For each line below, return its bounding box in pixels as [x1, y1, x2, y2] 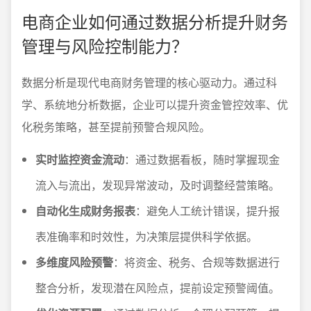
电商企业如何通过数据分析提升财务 [22, 9, 288, 33]
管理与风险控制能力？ [22, 33, 188, 58]
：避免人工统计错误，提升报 [135, 203, 280, 219]
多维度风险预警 [35, 254, 113, 270]
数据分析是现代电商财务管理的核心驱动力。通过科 [22, 74, 277, 90]
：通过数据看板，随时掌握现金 [124, 151, 280, 167]
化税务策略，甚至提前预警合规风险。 [22, 119, 210, 135]
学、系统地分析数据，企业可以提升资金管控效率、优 [22, 96, 288, 112]
